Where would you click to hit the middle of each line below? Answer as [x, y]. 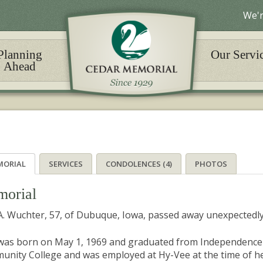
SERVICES [66, 164]
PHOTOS [211, 164]
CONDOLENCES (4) [139, 164]
